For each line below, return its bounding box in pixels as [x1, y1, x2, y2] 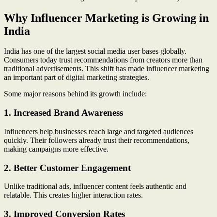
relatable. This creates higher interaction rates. [4, 191, 143, 200]
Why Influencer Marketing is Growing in [4, 11, 209, 24]
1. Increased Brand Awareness [4, 108, 123, 118]
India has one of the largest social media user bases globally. [4, 47, 186, 56]
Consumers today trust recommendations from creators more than [4, 56, 202, 64]
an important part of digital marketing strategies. [4, 73, 149, 82]
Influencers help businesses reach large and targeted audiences [4, 127, 193, 136]
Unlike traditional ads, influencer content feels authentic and [4, 182, 186, 191]
